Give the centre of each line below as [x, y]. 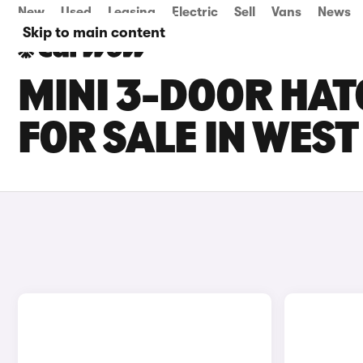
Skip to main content [94, 32]
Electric [195, 12]
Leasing [132, 12]
